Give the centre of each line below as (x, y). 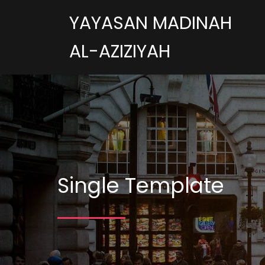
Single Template (141, 185)
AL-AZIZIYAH (120, 51)
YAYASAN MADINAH (151, 23)
